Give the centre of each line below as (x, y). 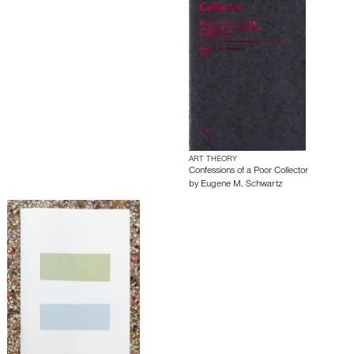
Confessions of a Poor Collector (249, 171)
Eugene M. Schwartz (241, 185)
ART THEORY (213, 159)
